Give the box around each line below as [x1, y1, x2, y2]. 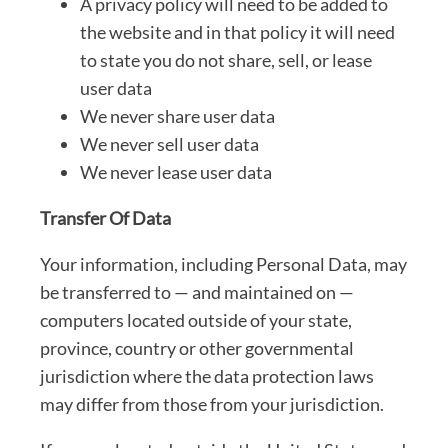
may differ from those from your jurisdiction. [40, 392, 384, 415]
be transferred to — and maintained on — [40, 280, 354, 303]
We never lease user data [80, 160, 272, 183]
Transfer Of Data [40, 206, 171, 229]
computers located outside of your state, [40, 308, 352, 331]
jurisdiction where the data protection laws [40, 364, 374, 387]
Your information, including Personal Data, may [40, 252, 407, 275]
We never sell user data [80, 132, 259, 155]
